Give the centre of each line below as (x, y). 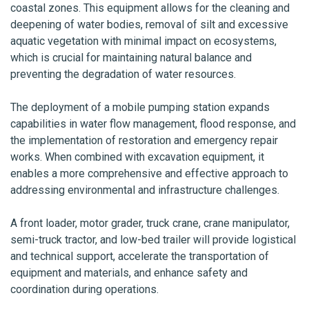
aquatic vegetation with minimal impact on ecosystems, (143, 41)
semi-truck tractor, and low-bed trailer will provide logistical (153, 240)
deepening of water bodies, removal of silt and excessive (149, 25)
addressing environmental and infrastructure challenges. (146, 190)
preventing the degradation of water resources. (124, 74)
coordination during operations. (86, 290)
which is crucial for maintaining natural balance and (131, 58)
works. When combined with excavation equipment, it (137, 157)
